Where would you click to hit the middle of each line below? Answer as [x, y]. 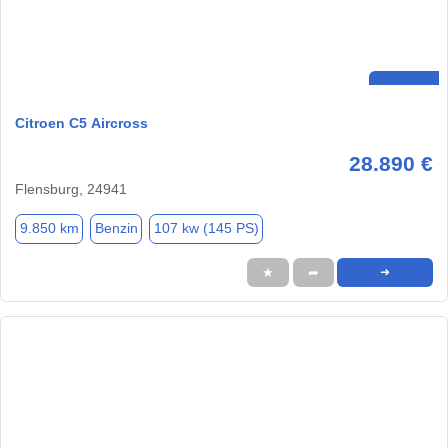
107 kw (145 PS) [206, 228]
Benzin [116, 228]
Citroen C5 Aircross [81, 122]
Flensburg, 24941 [71, 188]
